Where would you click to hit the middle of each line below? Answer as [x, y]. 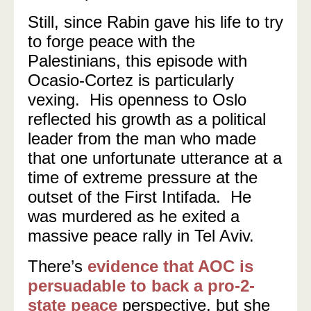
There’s [58, 266]
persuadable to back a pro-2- [141, 286]
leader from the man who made [142, 138]
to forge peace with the [111, 41]
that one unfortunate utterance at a [155, 158]
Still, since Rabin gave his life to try [155, 22]
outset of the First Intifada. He [140, 197]
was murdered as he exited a [134, 216]
